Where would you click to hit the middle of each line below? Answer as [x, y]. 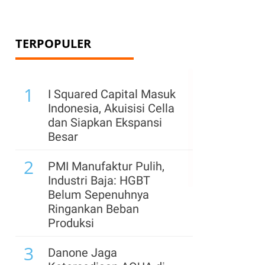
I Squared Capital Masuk [112, 94]
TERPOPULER [53, 43]
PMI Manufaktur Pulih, [106, 166]
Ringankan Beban [93, 209]
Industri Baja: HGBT [99, 180]
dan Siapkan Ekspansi [105, 122]
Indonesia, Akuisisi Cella [111, 108]
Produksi [71, 223]
